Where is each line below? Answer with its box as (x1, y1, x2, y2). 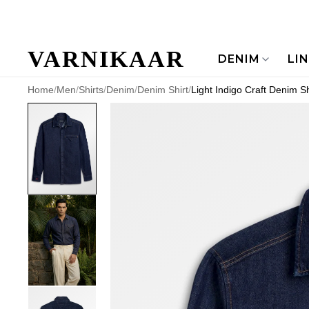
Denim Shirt (137, 84, 188, 95)
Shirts (79, 84, 103, 95)
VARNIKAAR (28, 46, 185, 72)
